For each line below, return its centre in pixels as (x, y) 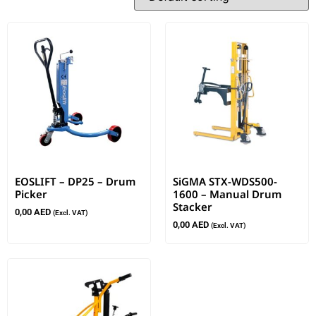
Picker (31, 194)
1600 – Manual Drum (227, 194)
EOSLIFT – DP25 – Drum (75, 181)
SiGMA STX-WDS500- (225, 181)
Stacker (193, 206)
